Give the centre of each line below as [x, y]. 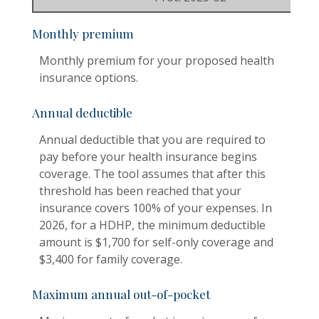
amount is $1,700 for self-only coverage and [156, 242]
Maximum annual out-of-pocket [121, 294]
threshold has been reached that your [140, 190]
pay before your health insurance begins [148, 156]
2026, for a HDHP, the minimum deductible [152, 225]
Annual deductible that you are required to [152, 139]
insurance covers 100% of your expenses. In [156, 208]
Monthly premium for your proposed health [157, 60]
